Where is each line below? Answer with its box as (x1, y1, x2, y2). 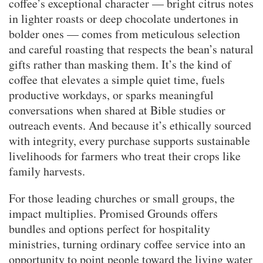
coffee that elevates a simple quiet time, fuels (9, 71, 225, 87)
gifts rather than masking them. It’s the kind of (9, 56, 231, 72)
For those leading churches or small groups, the (9, 190, 235, 206)
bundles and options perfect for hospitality (9, 220, 210, 237)
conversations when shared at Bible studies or (9, 102, 225, 118)
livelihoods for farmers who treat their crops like (9, 147, 241, 164)
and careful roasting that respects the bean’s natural (9, 41, 254, 57)
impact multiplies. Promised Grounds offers (9, 205, 218, 221)
